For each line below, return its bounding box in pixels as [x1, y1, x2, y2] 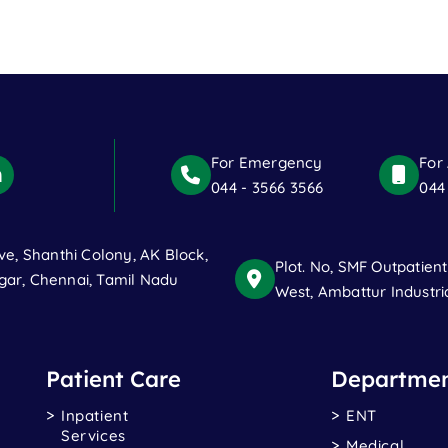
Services [61, 425, 126, 445]
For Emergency [210, 153, 323, 173]
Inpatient [61, 405, 129, 425]
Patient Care [46, 364, 181, 393]
